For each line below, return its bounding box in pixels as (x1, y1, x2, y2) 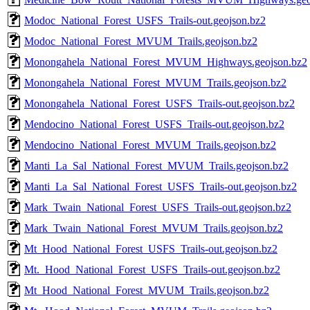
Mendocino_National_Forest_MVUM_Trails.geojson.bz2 (24, 138, 276, 151)
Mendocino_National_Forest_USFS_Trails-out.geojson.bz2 (24, 118, 284, 130)
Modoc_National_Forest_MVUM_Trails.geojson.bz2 (24, 35, 257, 47)
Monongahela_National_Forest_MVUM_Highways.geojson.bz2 (24, 55, 307, 68)
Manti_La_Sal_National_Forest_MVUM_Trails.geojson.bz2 (24, 159, 289, 172)
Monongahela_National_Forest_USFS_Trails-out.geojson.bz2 (24, 97, 295, 109)
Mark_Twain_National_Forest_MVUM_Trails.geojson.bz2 (24, 221, 283, 234)
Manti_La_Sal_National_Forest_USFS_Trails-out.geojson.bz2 (24, 180, 297, 192)
